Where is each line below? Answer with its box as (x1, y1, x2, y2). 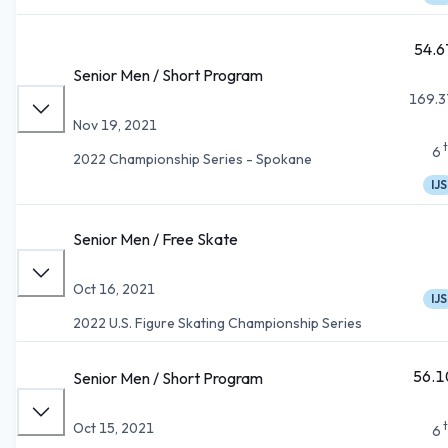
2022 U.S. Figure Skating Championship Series (73, 313, 362, 332)
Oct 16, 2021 (73, 279, 155, 298)
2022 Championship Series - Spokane (73, 149, 312, 168)
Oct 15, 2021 (73, 418, 154, 437)
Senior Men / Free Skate (73, 228, 238, 249)
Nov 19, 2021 (73, 115, 157, 134)
